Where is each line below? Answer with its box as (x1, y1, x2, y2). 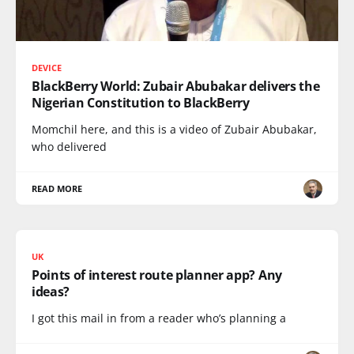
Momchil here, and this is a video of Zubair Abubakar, (32, 122, 317, 137)
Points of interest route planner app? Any (32, 266, 282, 284)
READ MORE (32, 183, 83, 194)
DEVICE (32, 62, 62, 73)
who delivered (32, 139, 107, 154)
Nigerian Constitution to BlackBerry (32, 94, 250, 111)
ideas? (32, 283, 70, 300)
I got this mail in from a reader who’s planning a (32, 311, 286, 326)
